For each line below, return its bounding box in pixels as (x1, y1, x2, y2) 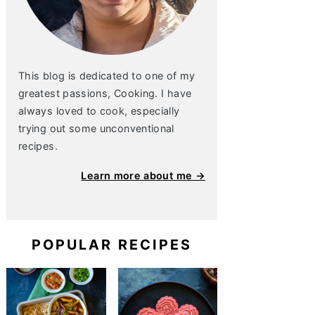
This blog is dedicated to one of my (18, 70, 195, 82)
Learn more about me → (81, 169, 205, 181)
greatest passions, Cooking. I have (18, 87, 192, 99)
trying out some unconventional (18, 122, 174, 134)
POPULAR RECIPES (32, 236, 192, 253)
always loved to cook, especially (18, 105, 180, 117)
